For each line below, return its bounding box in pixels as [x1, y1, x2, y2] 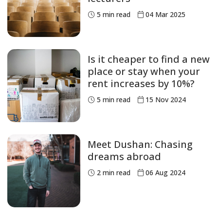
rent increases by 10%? [88, 77, 195, 91]
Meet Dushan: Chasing [88, 138, 193, 151]
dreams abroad [88, 150, 161, 163]
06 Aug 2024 [145, 168, 185, 178]
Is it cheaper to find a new [88, 53, 210, 66]
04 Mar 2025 [145, 10, 185, 19]
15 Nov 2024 [145, 95, 186, 105]
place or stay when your [88, 65, 200, 78]
